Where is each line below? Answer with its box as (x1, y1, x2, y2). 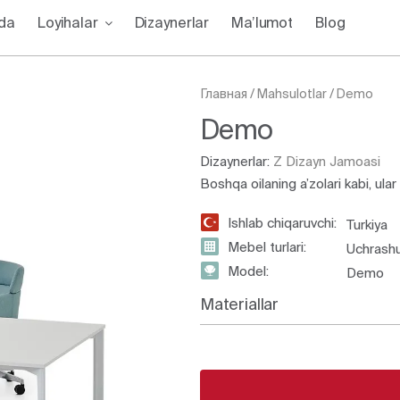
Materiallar (200, 295, 279, 314)
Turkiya (346, 217, 387, 233)
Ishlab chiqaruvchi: (228, 215, 337, 231)
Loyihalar (37, 14, 98, 31)
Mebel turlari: (228, 239, 306, 255)
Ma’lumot (231, 14, 293, 31)
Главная (200, 87, 247, 102)
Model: (228, 263, 269, 279)
